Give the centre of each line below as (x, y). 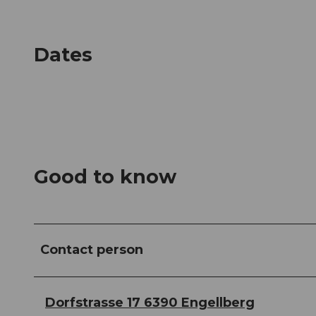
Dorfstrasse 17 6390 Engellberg (150, 303)
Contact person (92, 250)
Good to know (105, 177)
